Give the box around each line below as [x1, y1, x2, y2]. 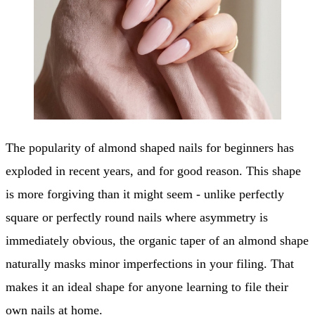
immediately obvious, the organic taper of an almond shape [6, 233, 309, 247]
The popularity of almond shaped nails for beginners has [6, 141, 294, 155]
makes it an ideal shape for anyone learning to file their [6, 280, 288, 294]
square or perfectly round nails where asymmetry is [6, 210, 268, 224]
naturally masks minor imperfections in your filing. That [6, 257, 294, 271]
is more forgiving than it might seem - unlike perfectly [6, 187, 284, 201]
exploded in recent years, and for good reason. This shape [6, 164, 301, 178]
